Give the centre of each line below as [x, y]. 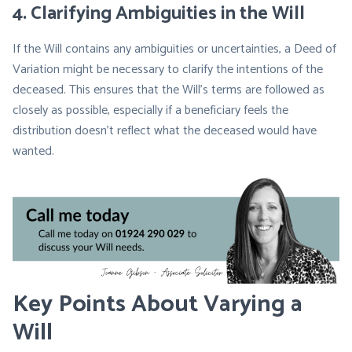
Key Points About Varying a [158, 304]
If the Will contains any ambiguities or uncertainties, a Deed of [174, 49]
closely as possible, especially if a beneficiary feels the [150, 110]
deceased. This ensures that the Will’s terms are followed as [169, 90]
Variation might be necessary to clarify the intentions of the [168, 70]
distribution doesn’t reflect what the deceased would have [165, 131]
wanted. [33, 151]
